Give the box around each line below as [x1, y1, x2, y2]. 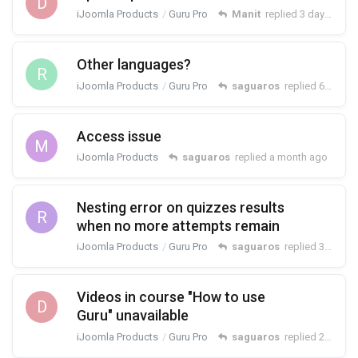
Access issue [77, 127, 161, 145]
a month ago [269, 150, 328, 163]
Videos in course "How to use [77, 288, 265, 306]
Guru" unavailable [77, 307, 189, 324]
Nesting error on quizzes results [77, 198, 284, 216]
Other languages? [77, 56, 191, 74]
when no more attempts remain [77, 217, 280, 234]
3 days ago [300, 8, 324, 21]
